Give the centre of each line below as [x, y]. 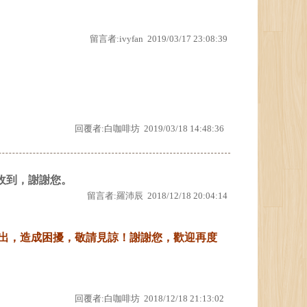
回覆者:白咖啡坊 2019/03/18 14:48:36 [149, 128]
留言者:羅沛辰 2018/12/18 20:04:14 [157, 196]
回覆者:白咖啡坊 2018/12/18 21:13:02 [149, 298]
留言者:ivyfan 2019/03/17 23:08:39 [159, 39]
